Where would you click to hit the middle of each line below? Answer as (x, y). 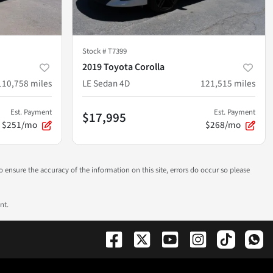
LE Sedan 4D (106, 83)
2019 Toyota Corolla (123, 67)
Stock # (95, 51)
